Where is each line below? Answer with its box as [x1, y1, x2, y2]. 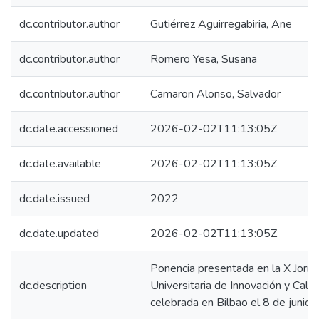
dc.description [19, 278, 87, 293]
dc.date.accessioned [19, 121, 118, 137]
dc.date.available [19, 156, 101, 172]
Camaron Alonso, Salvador [150, 86, 281, 102]
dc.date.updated [19, 226, 99, 241]
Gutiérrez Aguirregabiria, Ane [150, 16, 292, 32]
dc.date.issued [19, 191, 90, 206]
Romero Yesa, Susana [150, 51, 257, 67]
